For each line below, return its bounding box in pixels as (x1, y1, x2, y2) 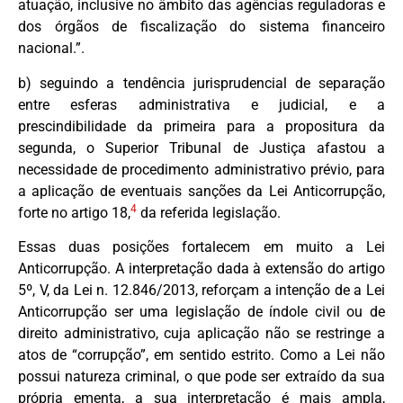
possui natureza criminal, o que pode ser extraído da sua (18, 368, 385, 386)
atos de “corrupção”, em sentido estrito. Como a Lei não (18, 346, 385, 364)
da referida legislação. (137, 203, 281, 221)
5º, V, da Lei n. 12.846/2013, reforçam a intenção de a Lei (18, 282, 385, 300)
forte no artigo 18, (18, 203, 130, 221)
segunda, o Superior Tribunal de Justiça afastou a (18, 139, 385, 157)
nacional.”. (18, 40, 85, 58)
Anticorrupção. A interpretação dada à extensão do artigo (18, 260, 385, 278)
